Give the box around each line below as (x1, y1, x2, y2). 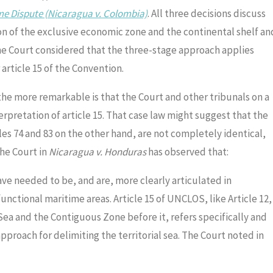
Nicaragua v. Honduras (48, 145, 146, 159)
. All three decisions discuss (147, 7, 266, 21)
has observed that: (146, 145, 229, 159)
